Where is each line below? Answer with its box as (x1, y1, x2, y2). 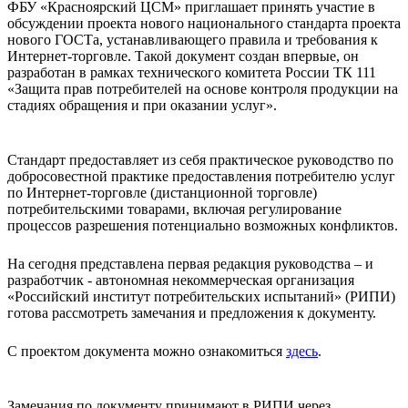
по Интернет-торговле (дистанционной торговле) (7, 184, 317, 200)
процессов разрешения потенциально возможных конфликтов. (7, 217, 398, 233)
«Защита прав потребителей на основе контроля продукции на (7, 80, 398, 97)
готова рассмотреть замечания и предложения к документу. (7, 304, 376, 321)
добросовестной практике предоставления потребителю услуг (7, 168, 395, 184)
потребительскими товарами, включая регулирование (7, 200, 342, 217)
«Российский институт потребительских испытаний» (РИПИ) (7, 288, 395, 304)
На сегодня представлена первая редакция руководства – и (7, 255, 373, 271)
